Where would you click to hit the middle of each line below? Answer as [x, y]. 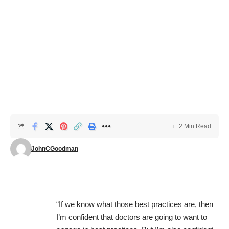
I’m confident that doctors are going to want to [132, 217]
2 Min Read [195, 126]
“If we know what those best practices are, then [135, 204]
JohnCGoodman [54, 149]
